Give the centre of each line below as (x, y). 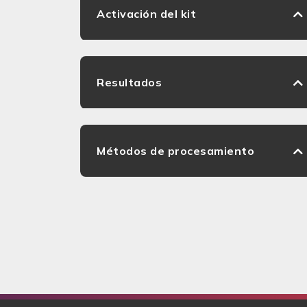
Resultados (129, 82)
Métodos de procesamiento (175, 151)
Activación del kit (146, 14)
